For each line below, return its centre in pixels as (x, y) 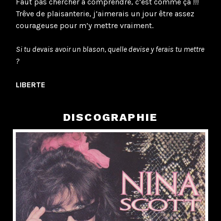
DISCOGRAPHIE (110, 117)
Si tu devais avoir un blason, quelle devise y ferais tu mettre (110, 49)
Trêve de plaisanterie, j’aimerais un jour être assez (105, 13)
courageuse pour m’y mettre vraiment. (85, 25)
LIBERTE (31, 84)
